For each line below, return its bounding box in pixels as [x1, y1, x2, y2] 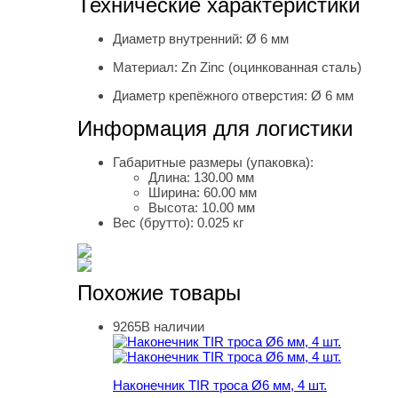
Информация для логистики [77, 116, 353, 141]
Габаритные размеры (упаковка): [113, 155, 314, 171]
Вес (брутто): [113, 215, 197, 231]
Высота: [148, 200, 202, 216]
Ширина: [148, 185, 203, 201]
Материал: [113, 60, 181, 76]
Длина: [148, 170, 194, 186]
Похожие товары [77, 281, 241, 306]
